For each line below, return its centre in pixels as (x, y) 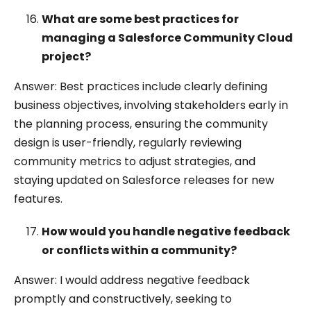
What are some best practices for (140, 19)
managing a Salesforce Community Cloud (167, 38)
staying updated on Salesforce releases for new (144, 180)
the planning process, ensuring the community (141, 124)
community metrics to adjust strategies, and (135, 161)
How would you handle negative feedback (166, 232)
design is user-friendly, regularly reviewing (128, 143)
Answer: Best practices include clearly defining (141, 86)
